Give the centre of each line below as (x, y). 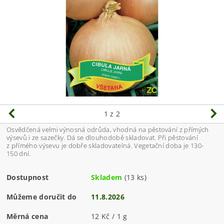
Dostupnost (28, 177)
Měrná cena (27, 216)
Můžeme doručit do (42, 197)
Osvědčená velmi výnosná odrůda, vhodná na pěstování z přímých (108, 130)
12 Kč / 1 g (109, 216)
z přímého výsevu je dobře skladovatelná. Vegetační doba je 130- (105, 146)
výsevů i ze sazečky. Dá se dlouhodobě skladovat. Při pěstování (102, 138)
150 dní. (19, 154)
